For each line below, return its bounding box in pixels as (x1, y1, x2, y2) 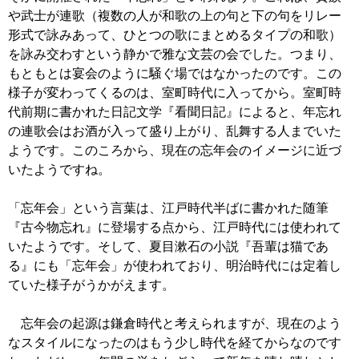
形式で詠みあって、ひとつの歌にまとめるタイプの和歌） (8, 28, 341, 42)
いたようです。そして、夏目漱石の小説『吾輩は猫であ (8, 240, 329, 254)
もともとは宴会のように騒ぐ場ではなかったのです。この (8, 67, 341, 81)
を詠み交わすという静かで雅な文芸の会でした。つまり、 (8, 47, 341, 62)
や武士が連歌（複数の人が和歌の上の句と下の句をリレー (8, 9, 341, 23)
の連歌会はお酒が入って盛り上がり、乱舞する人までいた (8, 124, 341, 139)
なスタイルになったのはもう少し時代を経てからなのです (8, 336, 341, 350)
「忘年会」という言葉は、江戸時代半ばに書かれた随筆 (8, 201, 329, 216)
